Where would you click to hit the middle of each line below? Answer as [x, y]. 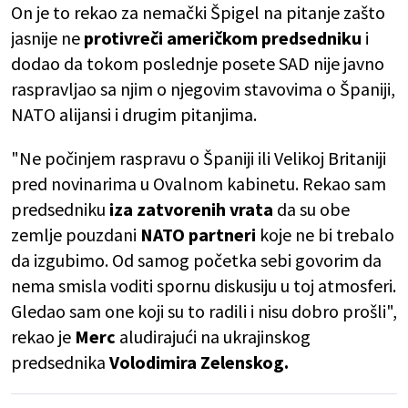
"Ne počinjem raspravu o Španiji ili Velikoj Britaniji [199, 158]
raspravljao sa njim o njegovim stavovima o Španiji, [203, 89]
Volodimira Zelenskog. [199, 362]
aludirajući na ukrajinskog [213, 337]
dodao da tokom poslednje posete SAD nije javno [198, 64]
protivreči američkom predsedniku [223, 38]
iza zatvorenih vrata [191, 209]
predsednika [60, 362]
